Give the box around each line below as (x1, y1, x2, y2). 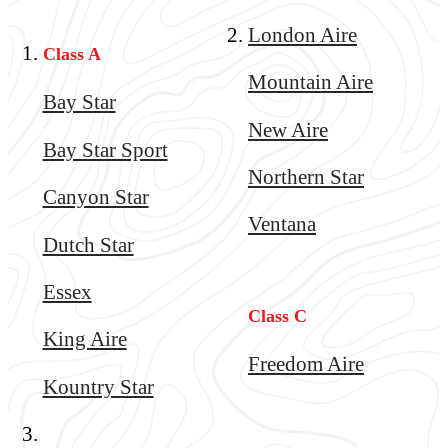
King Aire (42, 327, 127, 352)
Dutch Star (42, 232, 134, 257)
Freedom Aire (248, 352, 364, 377)
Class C (248, 305, 307, 326)
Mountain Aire (248, 70, 373, 95)
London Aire (248, 22, 357, 47)
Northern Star (248, 165, 364, 190)
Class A (42, 43, 101, 64)
